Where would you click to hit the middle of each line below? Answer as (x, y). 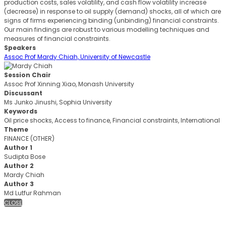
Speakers (20, 48)
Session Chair (27, 75)
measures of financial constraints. (57, 39)
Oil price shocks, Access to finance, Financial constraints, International (112, 121)
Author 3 (19, 184)
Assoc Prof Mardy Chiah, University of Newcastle (77, 57)
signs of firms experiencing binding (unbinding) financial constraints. (111, 21)
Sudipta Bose (25, 157)
